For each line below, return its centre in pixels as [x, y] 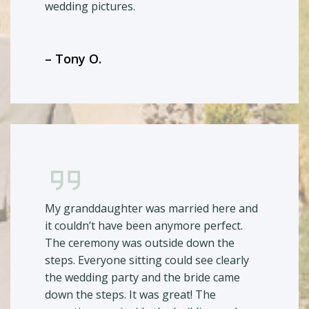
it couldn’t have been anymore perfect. [144, 225]
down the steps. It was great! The [131, 294]
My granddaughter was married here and [152, 208]
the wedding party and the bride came [143, 277]
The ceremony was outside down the [140, 242]
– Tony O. [73, 59]
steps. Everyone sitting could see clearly [147, 260]
